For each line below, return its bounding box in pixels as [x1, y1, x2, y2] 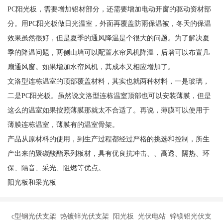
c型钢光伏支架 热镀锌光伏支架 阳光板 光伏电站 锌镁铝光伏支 [11, 212, 212, 221]
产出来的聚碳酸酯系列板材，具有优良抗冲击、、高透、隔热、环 [7, 149, 210, 158]
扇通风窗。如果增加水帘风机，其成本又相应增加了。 [7, 63, 175, 71]
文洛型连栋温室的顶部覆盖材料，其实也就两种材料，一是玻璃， [7, 77, 210, 86]
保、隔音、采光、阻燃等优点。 [7, 164, 105, 172]
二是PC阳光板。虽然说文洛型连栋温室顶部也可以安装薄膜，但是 [7, 92, 211, 100]
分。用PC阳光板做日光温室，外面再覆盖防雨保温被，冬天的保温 [7, 19, 211, 28]
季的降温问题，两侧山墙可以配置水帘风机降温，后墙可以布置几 [7, 48, 210, 57]
